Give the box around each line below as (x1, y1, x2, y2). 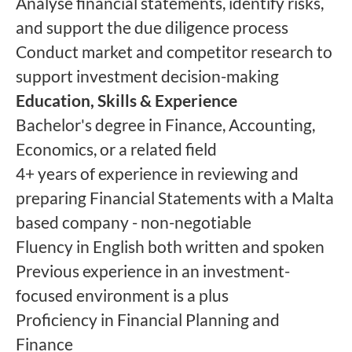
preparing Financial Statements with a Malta (16, 188, 334, 207)
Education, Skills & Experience (16, 90, 237, 110)
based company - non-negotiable (16, 212, 251, 232)
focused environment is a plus (16, 285, 229, 305)
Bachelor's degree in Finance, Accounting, (16, 115, 315, 134)
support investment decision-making (16, 66, 279, 86)
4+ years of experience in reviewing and (16, 163, 299, 183)
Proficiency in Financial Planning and (16, 310, 280, 329)
